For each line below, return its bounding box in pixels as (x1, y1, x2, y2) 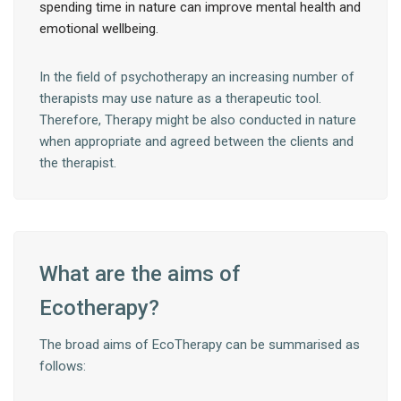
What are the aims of (39, 261, 240, 287)
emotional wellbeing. (39, 21, 158, 38)
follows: (39, 358, 90, 375)
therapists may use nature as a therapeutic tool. (39, 90, 321, 107)
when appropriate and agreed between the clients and (39, 133, 354, 150)
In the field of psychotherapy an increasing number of (39, 69, 354, 86)
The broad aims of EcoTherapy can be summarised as (39, 337, 360, 354)
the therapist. (39, 155, 116, 172)
